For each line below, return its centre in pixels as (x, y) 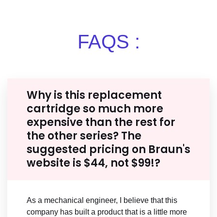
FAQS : (108, 42)
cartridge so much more (95, 109)
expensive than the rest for (101, 123)
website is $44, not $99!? (93, 163)
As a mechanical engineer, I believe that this (102, 201)
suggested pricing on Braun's (108, 150)
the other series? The (84, 136)
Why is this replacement (94, 95)
